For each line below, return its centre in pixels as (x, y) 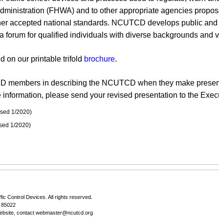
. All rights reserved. (69, 197)
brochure (99, 59)
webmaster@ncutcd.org (64, 213)
